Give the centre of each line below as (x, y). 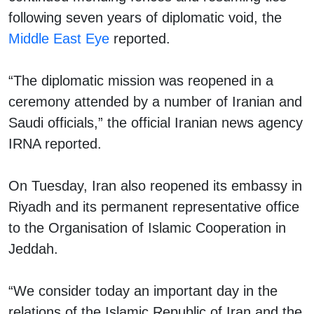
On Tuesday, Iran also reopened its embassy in (155, 185)
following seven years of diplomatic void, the (145, 17)
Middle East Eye (59, 38)
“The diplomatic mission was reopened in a (141, 80)
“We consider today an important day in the (143, 291)
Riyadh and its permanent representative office (154, 206)
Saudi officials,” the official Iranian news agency (156, 122)
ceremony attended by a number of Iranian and (155, 101)
